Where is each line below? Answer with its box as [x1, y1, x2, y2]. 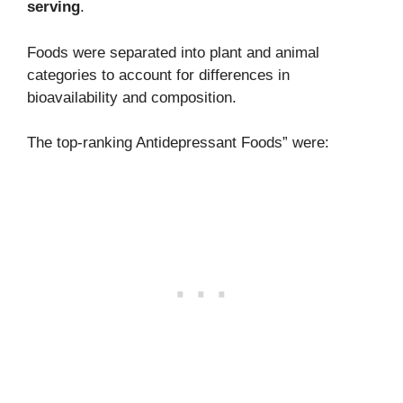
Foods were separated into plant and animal [27, 43, 319, 61]
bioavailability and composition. [27, 88, 237, 106]
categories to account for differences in [27, 66, 290, 84]
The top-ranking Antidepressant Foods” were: [27, 134, 329, 152]
